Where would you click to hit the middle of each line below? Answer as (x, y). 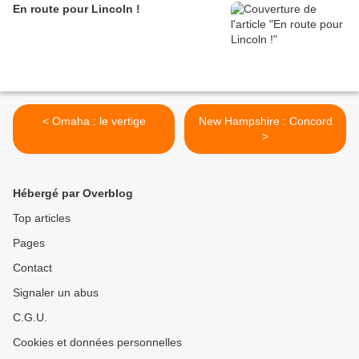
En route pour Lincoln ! (77, 9)
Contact (32, 268)
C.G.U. (30, 318)
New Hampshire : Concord (265, 121)
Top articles (42, 218)
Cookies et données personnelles (97, 343)
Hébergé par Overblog (73, 194)
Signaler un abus (56, 293)
